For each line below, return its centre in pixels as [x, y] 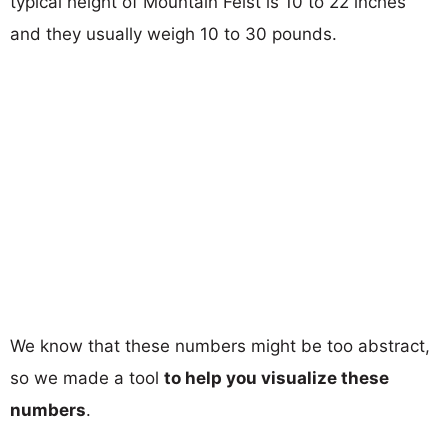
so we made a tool [87, 377]
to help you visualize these [276, 377]
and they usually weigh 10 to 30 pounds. [173, 33]
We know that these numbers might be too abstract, [220, 345]
